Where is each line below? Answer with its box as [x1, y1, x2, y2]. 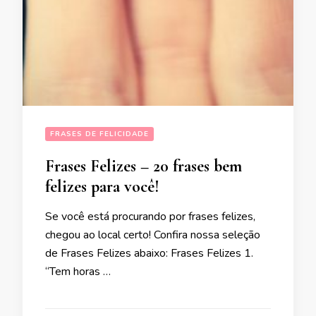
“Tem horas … [45, 264, 111, 279]
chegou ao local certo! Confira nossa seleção [45, 227, 260, 243]
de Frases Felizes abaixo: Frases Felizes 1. [45, 245, 253, 261]
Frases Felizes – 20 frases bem [45, 156, 242, 176]
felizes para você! [45, 176, 159, 197]
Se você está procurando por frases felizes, [45, 209, 255, 224]
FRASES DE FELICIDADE [50, 129, 149, 139]
